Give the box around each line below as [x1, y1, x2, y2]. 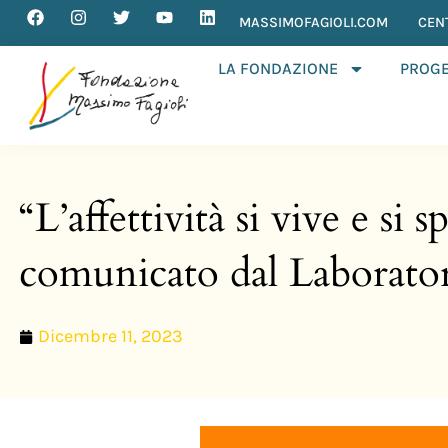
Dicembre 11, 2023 [38, 325, 183, 348]
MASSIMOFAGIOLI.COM [239, 14, 388, 31]
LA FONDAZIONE [218, 59, 339, 78]
